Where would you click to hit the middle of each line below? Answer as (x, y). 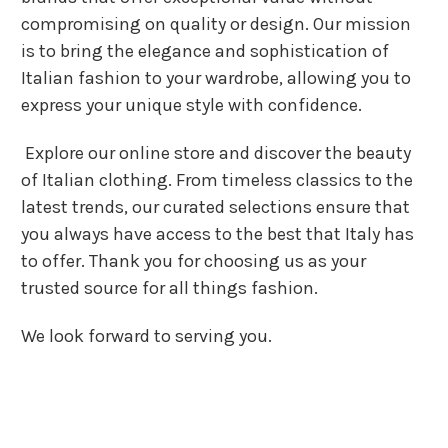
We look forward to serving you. (146, 336)
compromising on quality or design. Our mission (216, 24)
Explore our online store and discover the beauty (216, 153)
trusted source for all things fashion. (169, 288)
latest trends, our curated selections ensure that (215, 207)
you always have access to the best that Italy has (217, 234)
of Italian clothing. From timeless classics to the (217, 180)
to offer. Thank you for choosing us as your (193, 261)
